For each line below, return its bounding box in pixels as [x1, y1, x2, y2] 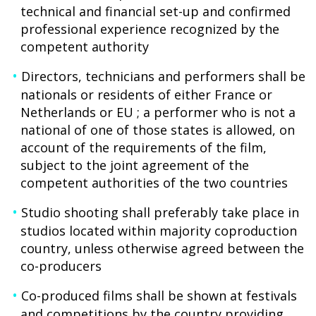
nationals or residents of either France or [20, 86, 273, 103]
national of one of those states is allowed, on [20, 121, 296, 138]
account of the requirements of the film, [20, 139, 267, 156]
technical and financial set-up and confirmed [20, 3, 291, 20]
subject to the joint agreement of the [20, 157, 250, 174]
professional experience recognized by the [20, 20, 280, 37]
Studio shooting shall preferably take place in [20, 204, 299, 221]
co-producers [20, 257, 102, 274]
